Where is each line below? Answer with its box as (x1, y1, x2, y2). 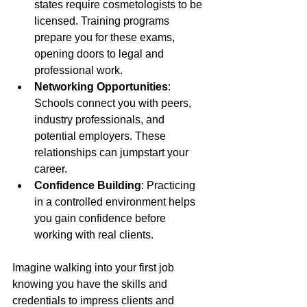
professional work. (34, 64, 123, 76)
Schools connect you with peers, (34, 97, 194, 109)
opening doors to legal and (34, 47, 167, 60)
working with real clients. (34, 228, 153, 241)
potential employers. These (34, 130, 169, 142)
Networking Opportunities (34, 80, 168, 93)
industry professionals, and (34, 113, 167, 125)
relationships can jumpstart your (34, 146, 191, 158)
